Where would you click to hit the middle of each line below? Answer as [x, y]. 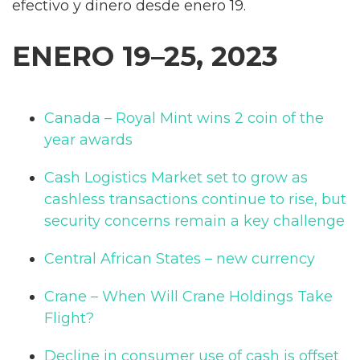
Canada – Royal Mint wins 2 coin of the [184, 118]
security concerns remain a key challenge [194, 221]
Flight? [69, 318]
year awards [88, 139]
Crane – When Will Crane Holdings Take [188, 296]
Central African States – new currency [180, 258]
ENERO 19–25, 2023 [145, 56]
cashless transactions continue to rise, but [195, 199]
